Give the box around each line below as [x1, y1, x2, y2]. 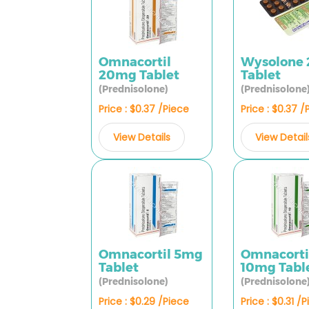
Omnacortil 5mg [99, 247, 203, 262]
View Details [113, 130, 170, 144]
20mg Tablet [99, 68, 179, 83]
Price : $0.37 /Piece [99, 102, 189, 116]
